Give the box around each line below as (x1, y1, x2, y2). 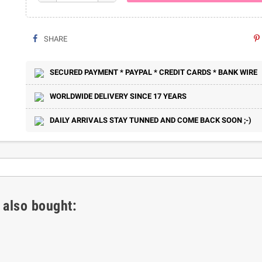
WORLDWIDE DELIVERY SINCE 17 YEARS (50, 92, 187, 101)
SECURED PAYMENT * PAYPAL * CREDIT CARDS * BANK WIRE (50, 68, 257, 77)
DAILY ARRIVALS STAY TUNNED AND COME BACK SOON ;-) (50, 116, 251, 125)
